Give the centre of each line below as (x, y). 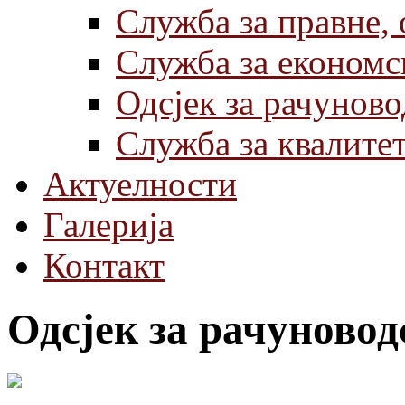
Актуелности (140, 184)
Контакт (104, 265)
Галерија (108, 225)
